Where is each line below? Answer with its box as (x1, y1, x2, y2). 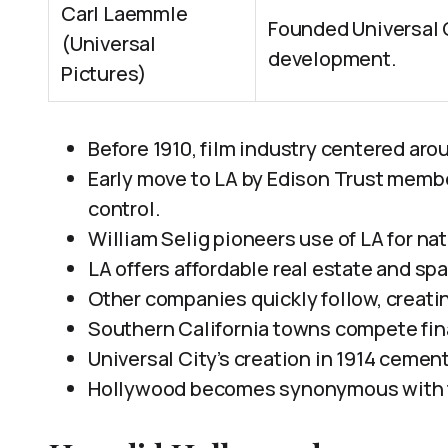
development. (268, 45, 397, 72)
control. (88, 195, 161, 222)
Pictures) (61, 60, 148, 87)
